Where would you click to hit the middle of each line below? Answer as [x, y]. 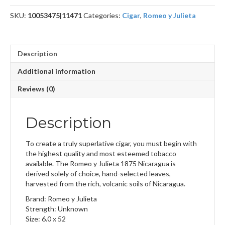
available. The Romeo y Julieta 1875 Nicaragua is [101, 164]
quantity [24, 8]
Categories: [103, 16]
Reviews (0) [36, 89]
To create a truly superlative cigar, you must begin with [111, 144]
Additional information [57, 71]
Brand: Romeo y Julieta [61, 199]
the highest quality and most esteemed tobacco [101, 154]
